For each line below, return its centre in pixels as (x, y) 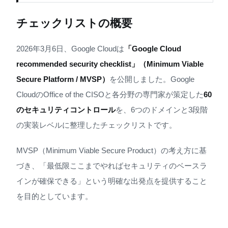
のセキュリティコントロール (66, 110)
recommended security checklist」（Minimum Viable (110, 64)
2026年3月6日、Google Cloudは (70, 49)
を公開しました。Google (152, 79)
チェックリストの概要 (74, 23)
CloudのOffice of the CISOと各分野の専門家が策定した (110, 95)
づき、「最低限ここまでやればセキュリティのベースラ (112, 165)
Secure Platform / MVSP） (63, 79)
